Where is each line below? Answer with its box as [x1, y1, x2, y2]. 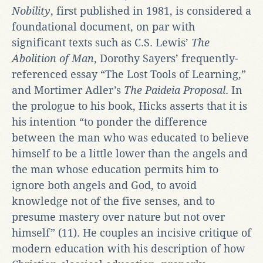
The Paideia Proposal [124, 83, 225, 96]
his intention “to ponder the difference [12, 115, 207, 128]
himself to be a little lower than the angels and [12, 147, 248, 160]
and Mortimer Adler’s [12, 83, 124, 96]
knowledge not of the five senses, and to [12, 194, 215, 207]
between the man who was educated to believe [12, 131, 249, 144]
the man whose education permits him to [12, 163, 218, 176]
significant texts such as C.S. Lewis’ [12, 36, 191, 49]
